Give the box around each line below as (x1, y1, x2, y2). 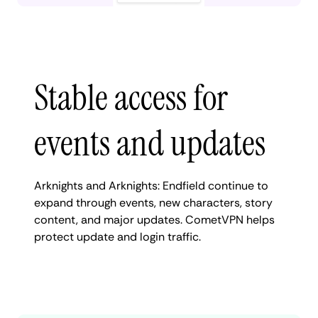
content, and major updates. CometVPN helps (34, 212, 275, 227)
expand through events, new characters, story (34, 194, 273, 210)
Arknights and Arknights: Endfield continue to (34, 177, 268, 193)
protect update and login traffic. (34, 229, 201, 244)
